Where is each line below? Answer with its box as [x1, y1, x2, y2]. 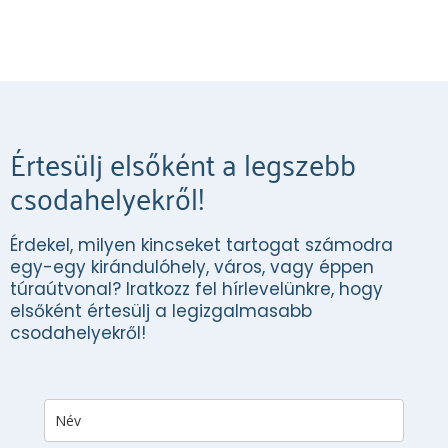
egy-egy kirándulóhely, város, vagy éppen [10, 254, 374, 279]
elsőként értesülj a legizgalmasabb [10, 298, 312, 323]
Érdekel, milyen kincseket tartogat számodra [10, 232, 393, 257]
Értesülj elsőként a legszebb [10, 135, 356, 189]
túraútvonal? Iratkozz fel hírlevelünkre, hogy [10, 276, 383, 301]
